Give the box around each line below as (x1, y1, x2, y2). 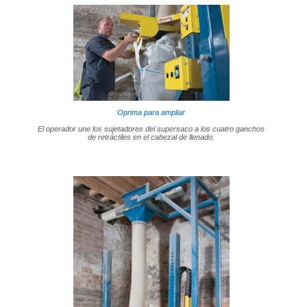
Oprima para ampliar (117, 108, 186, 116)
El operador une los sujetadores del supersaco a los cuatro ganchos (38, 124, 265, 133)
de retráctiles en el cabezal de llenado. (88, 132, 215, 141)
